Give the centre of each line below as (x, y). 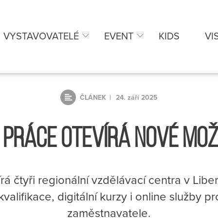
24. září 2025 (137, 98)
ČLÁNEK (93, 98)
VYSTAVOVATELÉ (41, 36)
